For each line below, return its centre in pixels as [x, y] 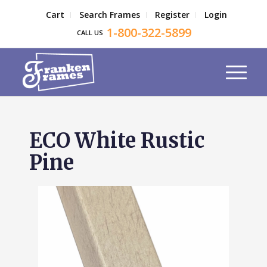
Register [172, 15]
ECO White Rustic [117, 141]
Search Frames [109, 15]
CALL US [91, 32]
